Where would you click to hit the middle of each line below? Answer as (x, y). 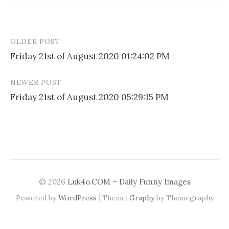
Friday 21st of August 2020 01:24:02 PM (90, 56)
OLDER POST (35, 42)
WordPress (77, 198)
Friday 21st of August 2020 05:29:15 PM (89, 97)
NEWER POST (36, 83)
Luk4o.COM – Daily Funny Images (129, 182)
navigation (41, 63)
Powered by (37, 198)
